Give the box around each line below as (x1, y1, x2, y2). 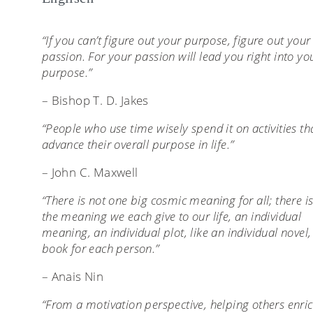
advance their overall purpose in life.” (41, 136, 234, 152)
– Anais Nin (41, 268, 104, 284)
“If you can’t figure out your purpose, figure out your (41, 31, 311, 48)
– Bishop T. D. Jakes (41, 92, 149, 108)
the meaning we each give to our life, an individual (41, 208, 302, 224)
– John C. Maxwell (41, 163, 138, 180)
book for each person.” (41, 240, 159, 256)
